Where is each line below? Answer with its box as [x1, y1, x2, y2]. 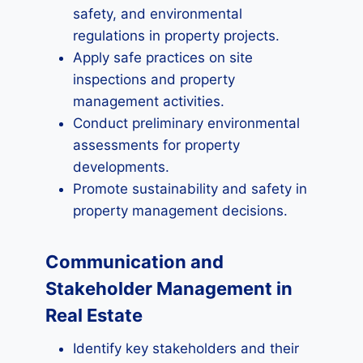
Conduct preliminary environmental [73, 115, 300, 131]
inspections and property [73, 71, 235, 88]
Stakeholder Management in [45, 278, 293, 299]
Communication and [45, 251, 224, 272]
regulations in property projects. [73, 28, 280, 44]
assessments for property [73, 137, 240, 153]
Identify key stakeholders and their [73, 340, 299, 357]
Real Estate [45, 305, 143, 326]
